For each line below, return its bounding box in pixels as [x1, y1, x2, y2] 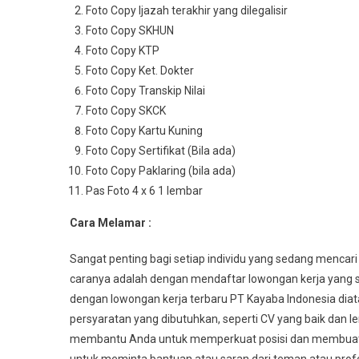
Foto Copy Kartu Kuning [86, 124, 203, 137]
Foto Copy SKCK [86, 104, 166, 117]
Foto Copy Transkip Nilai [86, 84, 205, 97]
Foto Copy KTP [86, 44, 159, 57]
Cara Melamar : [70, 216, 151, 229]
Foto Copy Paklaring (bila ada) [86, 164, 236, 177]
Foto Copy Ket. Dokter [86, 64, 194, 77]
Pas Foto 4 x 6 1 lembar [86, 184, 203, 197]
